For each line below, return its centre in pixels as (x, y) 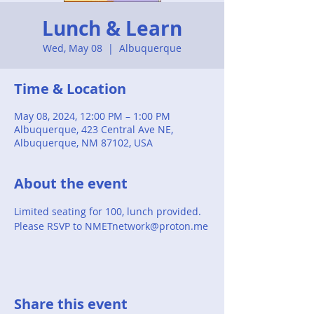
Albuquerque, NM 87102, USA (83, 142)
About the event (71, 183)
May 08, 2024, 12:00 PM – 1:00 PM (92, 116)
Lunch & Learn (112, 28)
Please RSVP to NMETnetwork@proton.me (111, 226)
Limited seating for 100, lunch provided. (109, 211)
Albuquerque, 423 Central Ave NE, (94, 129)
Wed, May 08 (73, 48)
